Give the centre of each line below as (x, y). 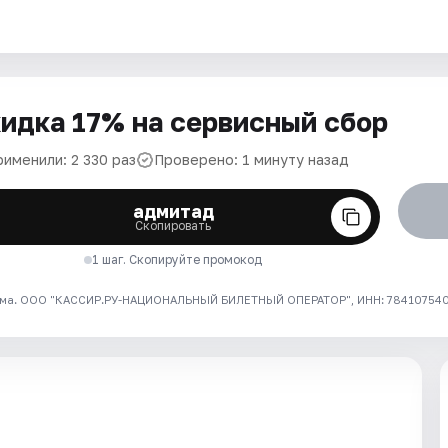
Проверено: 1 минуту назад (251, 159)
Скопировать (173, 225)
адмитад (173, 211)
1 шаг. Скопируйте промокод (177, 259)
